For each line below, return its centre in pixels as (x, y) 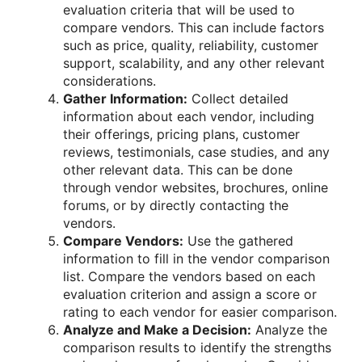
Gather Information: (125, 98)
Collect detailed (238, 98)
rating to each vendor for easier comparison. (200, 311)
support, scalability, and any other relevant (194, 63)
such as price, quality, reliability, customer (191, 45)
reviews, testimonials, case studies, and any (196, 152)
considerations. (109, 80)
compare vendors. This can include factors (194, 27)
